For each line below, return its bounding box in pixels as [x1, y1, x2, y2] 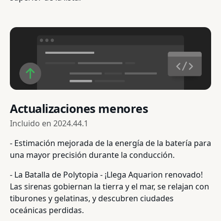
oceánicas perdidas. [10, 205, 84, 216]
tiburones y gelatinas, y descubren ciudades [10, 193, 174, 204]
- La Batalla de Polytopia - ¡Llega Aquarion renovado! [10, 169, 203, 181]
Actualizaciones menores [10, 101, 148, 117]
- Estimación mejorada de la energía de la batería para [10, 138, 211, 149]
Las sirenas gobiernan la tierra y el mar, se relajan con [10, 181, 209, 192]
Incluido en [10, 118, 53, 129]
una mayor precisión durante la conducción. [10, 149, 175, 161]
